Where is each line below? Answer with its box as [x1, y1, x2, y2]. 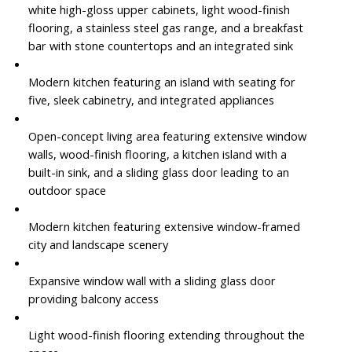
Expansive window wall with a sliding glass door [27, 272, 276, 288]
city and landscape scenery [27, 236, 168, 252]
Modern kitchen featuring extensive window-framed [27, 218, 300, 234]
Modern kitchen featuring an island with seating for [27, 73, 295, 90]
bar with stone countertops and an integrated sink [27, 37, 293, 53]
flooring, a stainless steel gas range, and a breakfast [27, 19, 303, 35]
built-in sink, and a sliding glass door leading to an [27, 163, 289, 180]
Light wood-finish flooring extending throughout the [27, 326, 305, 343]
